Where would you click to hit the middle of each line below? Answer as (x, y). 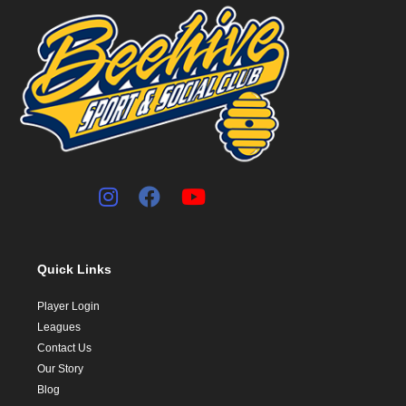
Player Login (69, 307)
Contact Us (65, 348)
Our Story (61, 369)
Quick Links (75, 270)
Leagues (59, 328)
